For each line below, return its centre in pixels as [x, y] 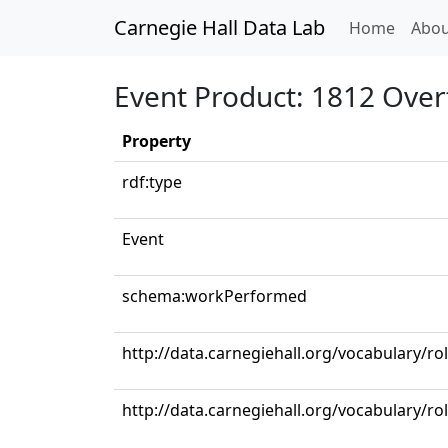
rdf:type [152, 182]
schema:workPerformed [214, 296]
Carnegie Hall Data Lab [219, 27]
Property [156, 141]
